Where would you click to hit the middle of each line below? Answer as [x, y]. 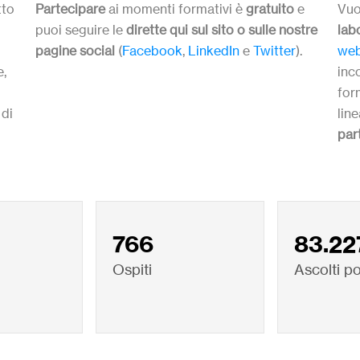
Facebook [153, 50]
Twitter [275, 50]
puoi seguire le [81, 29]
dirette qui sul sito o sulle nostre [222, 29]
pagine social [76, 50]
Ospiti [133, 269]
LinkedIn [214, 50]
